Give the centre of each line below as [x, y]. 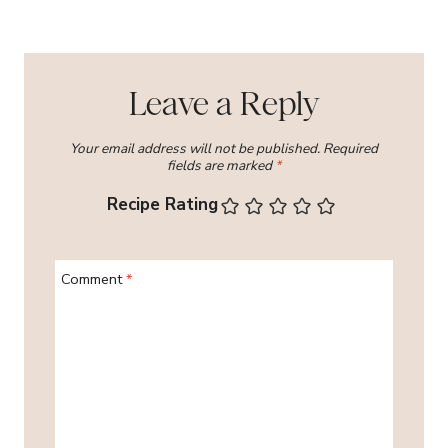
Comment [94, 278]
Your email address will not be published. [195, 149]
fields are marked [221, 166]
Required [350, 149]
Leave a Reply [224, 103]
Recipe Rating [162, 205]
